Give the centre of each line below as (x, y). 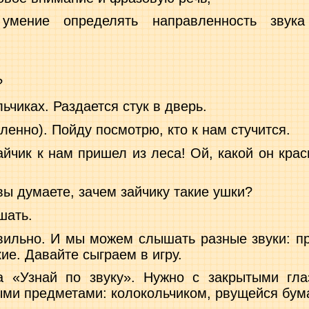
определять (101, 21)
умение (26, 21)
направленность (204, 21)
